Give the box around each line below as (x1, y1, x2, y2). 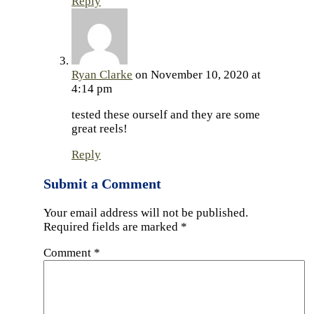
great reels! (71, 122, 128, 136)
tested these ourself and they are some (71, 108, 260, 122)
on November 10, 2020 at (135, 68, 261, 82)
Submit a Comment (43, 176, 161, 192)
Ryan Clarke (71, 68, 132, 82)
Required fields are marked (43, 220, 181, 234)
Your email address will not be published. (43, 206, 248, 220)
